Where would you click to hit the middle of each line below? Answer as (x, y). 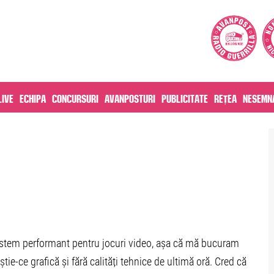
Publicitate (185, 97)
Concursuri (75, 97)
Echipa (33, 97)
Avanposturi (130, 97)
